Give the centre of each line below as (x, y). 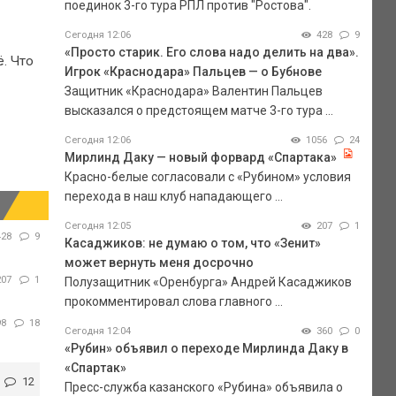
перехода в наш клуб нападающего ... (173, 196)
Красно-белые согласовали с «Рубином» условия (207, 176)
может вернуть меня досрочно (159, 262)
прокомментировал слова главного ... (173, 301)
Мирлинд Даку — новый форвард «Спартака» (200, 157)
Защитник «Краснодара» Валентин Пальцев (193, 91)
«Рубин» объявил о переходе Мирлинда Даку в (206, 348)
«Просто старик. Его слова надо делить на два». (211, 52)
